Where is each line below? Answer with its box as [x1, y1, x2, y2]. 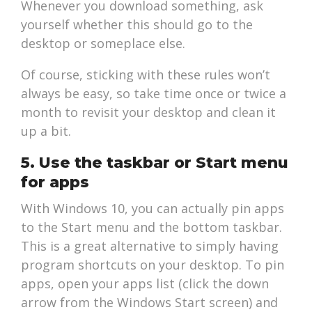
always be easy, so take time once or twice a [21, 85, 287, 102]
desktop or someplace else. [21, 35, 186, 52]
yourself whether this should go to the [21, 16, 253, 33]
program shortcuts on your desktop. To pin [21, 256, 285, 274]
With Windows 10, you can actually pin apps [21, 200, 285, 217]
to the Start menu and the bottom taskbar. [21, 219, 283, 236]
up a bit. [21, 123, 72, 140]
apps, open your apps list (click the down [21, 275, 270, 292]
